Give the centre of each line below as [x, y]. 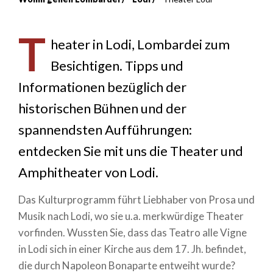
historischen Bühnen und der [102, 108]
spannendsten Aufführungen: [105, 129]
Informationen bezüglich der [102, 87]
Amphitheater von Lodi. [88, 172]
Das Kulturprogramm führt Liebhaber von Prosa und [136, 200]
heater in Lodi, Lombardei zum [140, 44]
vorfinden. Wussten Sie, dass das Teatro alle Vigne [133, 232]
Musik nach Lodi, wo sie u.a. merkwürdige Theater [131, 216]
